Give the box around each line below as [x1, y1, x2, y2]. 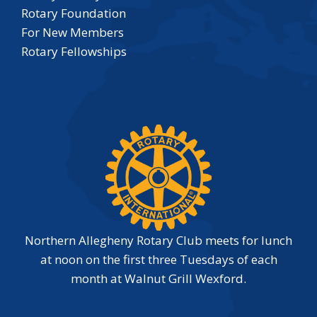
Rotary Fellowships [21, 43, 127, 60]
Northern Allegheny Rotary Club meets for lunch [25, 232, 292, 249]
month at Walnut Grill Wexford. [71, 270, 246, 287]
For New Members [21, 24, 124, 41]
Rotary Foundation [21, 5, 126, 22]
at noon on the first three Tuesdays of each [40, 251, 277, 268]
